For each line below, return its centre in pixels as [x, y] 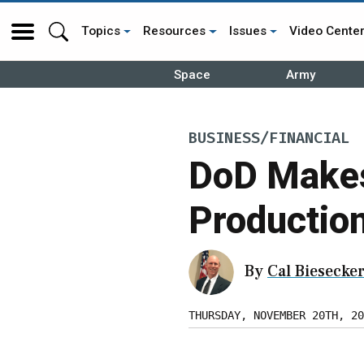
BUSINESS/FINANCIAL [269, 139]
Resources [175, 31]
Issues [247, 31]
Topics [101, 31]
